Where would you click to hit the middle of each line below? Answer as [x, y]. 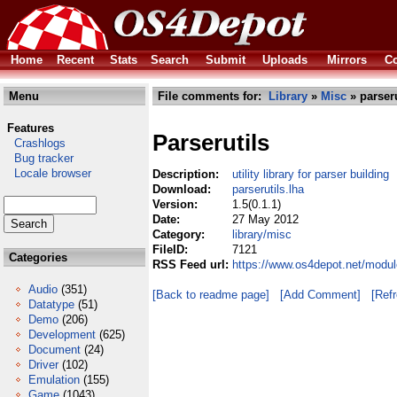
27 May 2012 [265, 219]
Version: [177, 204]
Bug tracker [39, 158]
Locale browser [47, 173]
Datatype [51, 304]
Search [170, 60]
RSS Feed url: [192, 265]
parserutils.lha [268, 189]
